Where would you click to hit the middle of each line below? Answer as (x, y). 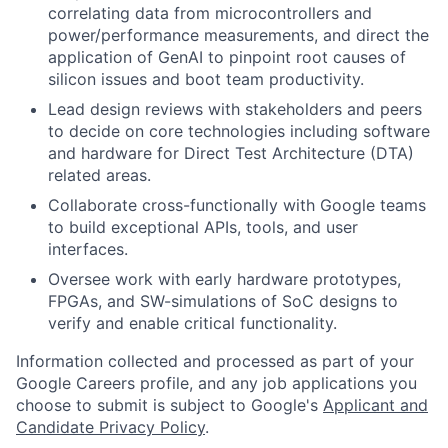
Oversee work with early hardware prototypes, (224, 279)
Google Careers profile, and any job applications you (216, 383)
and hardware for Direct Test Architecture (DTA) (231, 153)
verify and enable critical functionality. (192, 323)
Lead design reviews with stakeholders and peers (235, 109)
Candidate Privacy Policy (110, 427)
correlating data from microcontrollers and (210, 13)
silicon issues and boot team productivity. (206, 79)
